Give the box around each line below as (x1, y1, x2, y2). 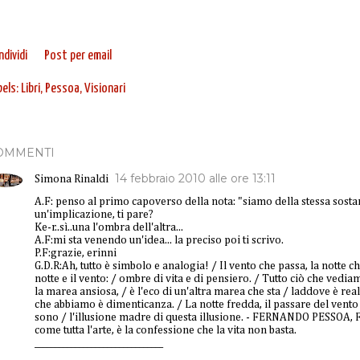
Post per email (44, 48, 112, 63)
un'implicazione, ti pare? (35, 208, 153, 220)
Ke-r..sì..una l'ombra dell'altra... (35, 221, 183, 233)
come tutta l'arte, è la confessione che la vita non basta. (35, 324, 297, 336)
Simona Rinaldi (35, 173, 108, 185)
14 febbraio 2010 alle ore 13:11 (115, 170, 276, 186)
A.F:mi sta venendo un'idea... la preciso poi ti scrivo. (35, 234, 284, 246)
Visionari (84, 81, 125, 96)
